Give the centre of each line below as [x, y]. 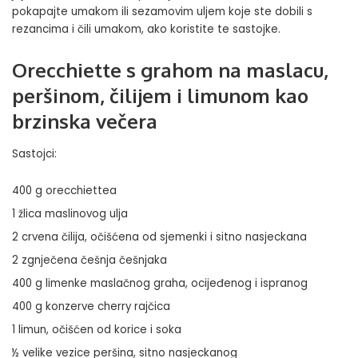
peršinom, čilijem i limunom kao [160, 95]
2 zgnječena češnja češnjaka [89, 260]
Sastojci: [34, 153]
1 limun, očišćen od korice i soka [97, 329]
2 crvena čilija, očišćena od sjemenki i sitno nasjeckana [159, 237]
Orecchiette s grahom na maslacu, [170, 70]
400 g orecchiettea [64, 190]
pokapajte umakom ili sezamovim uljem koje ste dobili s [162, 11]
